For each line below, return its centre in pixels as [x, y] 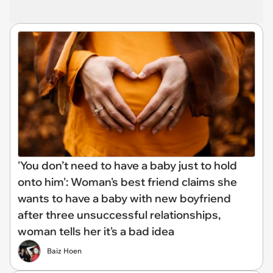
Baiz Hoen [64, 250]
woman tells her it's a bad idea [96, 231]
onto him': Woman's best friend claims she [127, 182]
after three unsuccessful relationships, [119, 214]
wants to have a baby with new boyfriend [124, 198]
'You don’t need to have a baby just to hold [127, 165]
